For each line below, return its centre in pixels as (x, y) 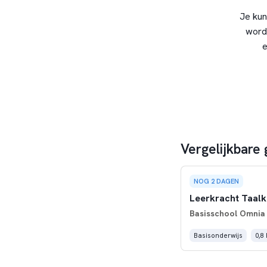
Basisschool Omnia (227, 213)
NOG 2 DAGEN (216, 181)
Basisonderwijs (218, 235)
